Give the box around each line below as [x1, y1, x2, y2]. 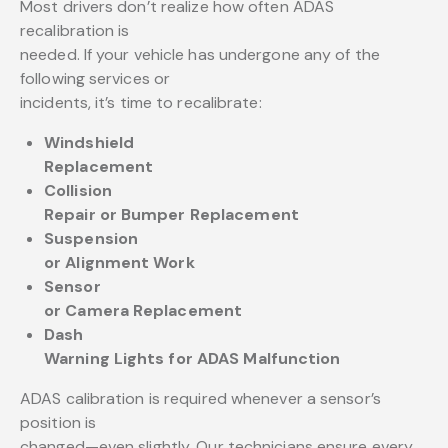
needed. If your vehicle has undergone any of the [20, 44, 380, 66]
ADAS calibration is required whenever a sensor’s [20, 388, 381, 410]
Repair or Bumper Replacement [44, 204, 299, 226]
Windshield [44, 132, 134, 154]
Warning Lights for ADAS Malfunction [44, 348, 341, 370]
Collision [44, 180, 112, 202]
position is [20, 412, 97, 434]
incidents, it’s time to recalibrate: [20, 92, 262, 114]
